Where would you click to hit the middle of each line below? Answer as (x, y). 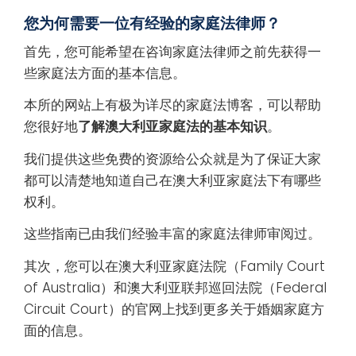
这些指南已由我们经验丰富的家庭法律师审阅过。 (172, 234)
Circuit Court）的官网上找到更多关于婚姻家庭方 (174, 309)
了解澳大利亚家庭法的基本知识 (172, 127)
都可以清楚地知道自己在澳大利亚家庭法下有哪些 (172, 180)
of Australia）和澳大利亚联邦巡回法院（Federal (175, 287)
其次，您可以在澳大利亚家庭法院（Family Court (174, 266)
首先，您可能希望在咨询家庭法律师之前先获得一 (172, 51)
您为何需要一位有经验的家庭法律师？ (152, 23)
